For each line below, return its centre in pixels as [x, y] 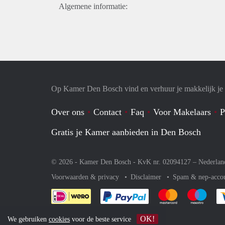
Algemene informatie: [93, 6]
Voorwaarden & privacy [86, 177]
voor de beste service [101, 219]
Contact [107, 112]
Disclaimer [147, 177]
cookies [59, 219]
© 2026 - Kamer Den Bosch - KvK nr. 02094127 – [125, 162]
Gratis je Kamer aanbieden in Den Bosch [126, 132]
